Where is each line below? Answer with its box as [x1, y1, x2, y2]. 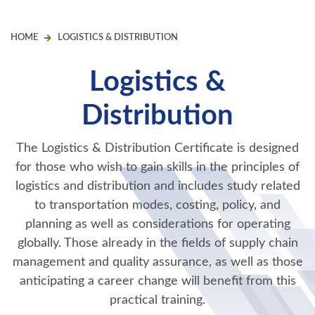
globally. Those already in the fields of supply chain [17, 237, 298, 250]
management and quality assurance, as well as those [12, 256, 303, 269]
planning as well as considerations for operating [25, 218, 290, 231]
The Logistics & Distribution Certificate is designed [16, 142, 299, 155]
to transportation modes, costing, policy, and [34, 199, 281, 212]
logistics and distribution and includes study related [15, 180, 300, 193]
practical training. [110, 294, 205, 307]
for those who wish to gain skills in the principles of [15, 161, 300, 174]
